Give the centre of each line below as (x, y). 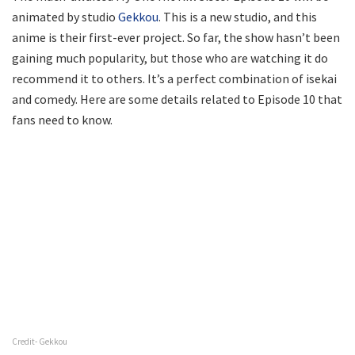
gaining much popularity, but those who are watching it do (170, 57)
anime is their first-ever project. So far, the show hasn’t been (176, 37)
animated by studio (65, 16)
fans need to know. (62, 119)
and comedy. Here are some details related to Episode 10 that (177, 99)
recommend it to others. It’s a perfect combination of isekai (174, 78)
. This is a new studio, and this (238, 16)
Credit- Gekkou (40, 341)
